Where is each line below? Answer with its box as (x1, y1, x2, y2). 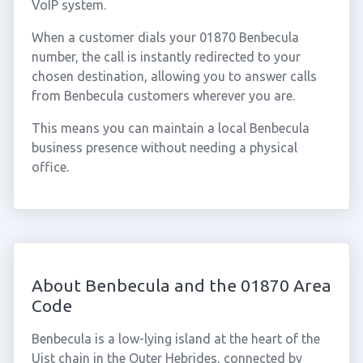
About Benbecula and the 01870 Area (31, 275, 331, 295)
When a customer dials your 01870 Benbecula (31, 30, 299, 45)
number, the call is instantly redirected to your (31, 49, 301, 64)
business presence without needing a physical (31, 140, 297, 155)
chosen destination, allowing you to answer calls (31, 69, 317, 83)
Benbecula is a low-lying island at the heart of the (31, 331, 320, 346)
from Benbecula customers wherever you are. (31, 88, 295, 103)
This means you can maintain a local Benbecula (31, 121, 310, 135)
